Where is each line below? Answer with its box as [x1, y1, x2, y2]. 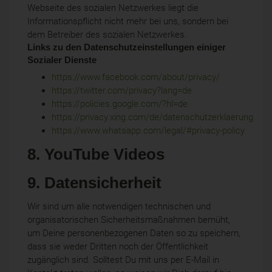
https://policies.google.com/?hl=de [52, 98, 188, 109]
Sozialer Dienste [27, 54, 97, 66]
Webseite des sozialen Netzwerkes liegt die [27, 2, 199, 13]
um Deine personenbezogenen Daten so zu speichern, [27, 227, 240, 239]
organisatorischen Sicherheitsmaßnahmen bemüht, [27, 214, 230, 225]
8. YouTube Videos [27, 145, 165, 164]
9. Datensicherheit [27, 173, 161, 192]
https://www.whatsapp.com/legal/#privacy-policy [52, 124, 245, 136]
